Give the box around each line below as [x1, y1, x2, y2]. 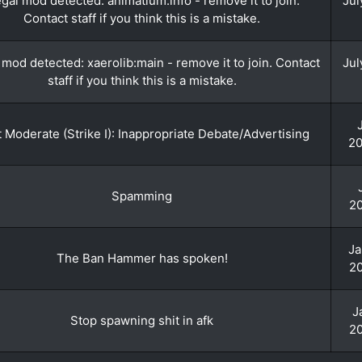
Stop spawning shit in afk [70, 313, 213, 328]
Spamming [112, 188, 172, 204]
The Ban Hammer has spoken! [56, 250, 228, 266]
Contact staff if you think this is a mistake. [23, 11, 260, 26]
